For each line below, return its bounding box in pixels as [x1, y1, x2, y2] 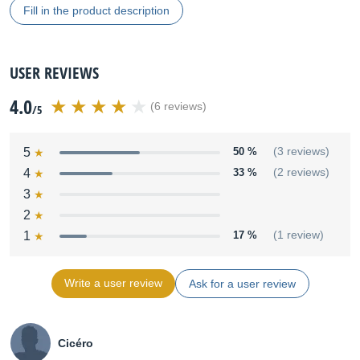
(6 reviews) [150, 100, 207, 112]
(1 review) [273, 229, 324, 241]
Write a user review [63, 276, 162, 289]
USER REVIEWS [10, 62, 99, 84]
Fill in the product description [23, 4, 170, 17]
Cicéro [58, 337, 93, 350]
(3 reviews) [273, 145, 329, 157]
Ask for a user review [188, 277, 296, 290]
